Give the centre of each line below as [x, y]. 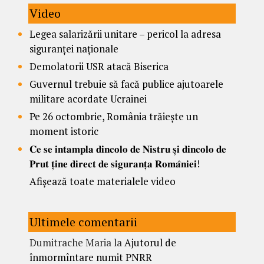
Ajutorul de [150, 242]
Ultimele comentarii [83, 222]
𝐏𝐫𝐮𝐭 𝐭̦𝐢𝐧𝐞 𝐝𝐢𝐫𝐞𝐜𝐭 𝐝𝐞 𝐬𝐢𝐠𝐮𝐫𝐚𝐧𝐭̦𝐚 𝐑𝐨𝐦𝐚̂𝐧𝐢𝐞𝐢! [115, 163]
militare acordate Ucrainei [88, 98]
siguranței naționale [74, 48]
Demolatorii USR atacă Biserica [99, 66]
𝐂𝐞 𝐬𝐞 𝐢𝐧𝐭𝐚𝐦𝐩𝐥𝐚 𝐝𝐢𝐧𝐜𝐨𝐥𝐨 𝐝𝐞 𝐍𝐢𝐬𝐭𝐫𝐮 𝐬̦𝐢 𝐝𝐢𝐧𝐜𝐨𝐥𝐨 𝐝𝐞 [128, 148]
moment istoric [64, 131]
